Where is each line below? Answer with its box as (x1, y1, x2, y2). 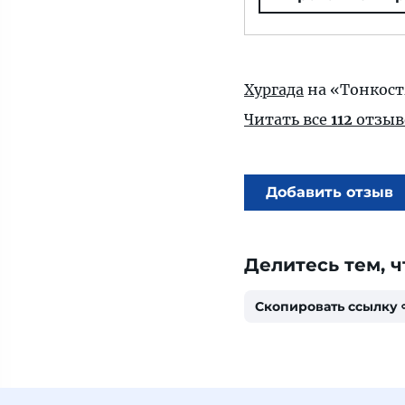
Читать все (244, 110, 331, 128)
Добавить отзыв (266, 184, 393, 201)
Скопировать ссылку (255, 298, 398, 315)
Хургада (244, 80, 304, 99)
